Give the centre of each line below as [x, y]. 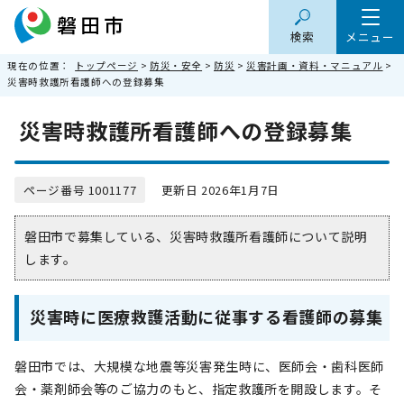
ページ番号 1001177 [80, 190]
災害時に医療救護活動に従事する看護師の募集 [207, 317]
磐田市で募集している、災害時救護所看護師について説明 [196, 236]
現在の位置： [41, 65]
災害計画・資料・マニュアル [315, 65]
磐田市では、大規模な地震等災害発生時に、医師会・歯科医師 [199, 366]
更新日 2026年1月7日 [212, 190]
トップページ [106, 65]
